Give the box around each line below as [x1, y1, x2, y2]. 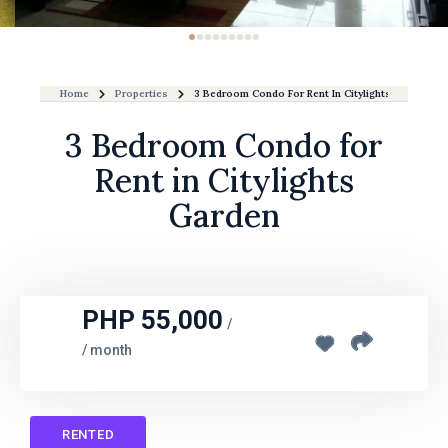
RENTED [62, 427, 115, 442]
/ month [82, 342, 133, 358]
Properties [115, 87, 169, 100]
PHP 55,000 [82, 305, 224, 335]
